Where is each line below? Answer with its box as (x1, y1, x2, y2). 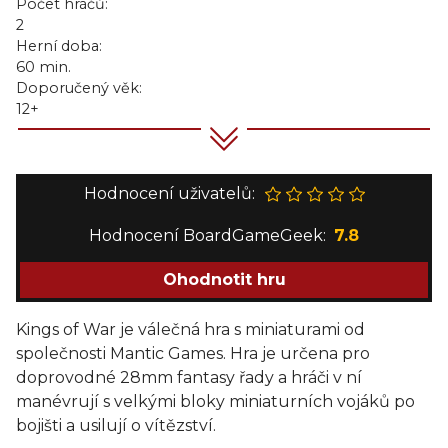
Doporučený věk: (16, 79, 142, 97)
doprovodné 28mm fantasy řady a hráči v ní (16, 368, 362, 387)
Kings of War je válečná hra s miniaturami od (16, 320, 365, 339)
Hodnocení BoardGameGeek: (89, 226, 326, 245)
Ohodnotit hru (162, 270, 286, 289)
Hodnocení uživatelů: (83, 184, 255, 203)
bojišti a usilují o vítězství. (16, 416, 216, 435)
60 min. (16, 58, 71, 76)
